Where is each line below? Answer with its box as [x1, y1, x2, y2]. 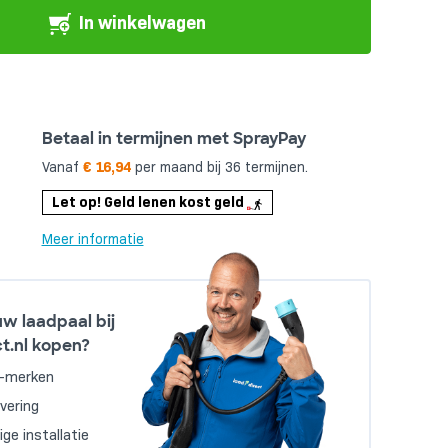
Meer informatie [41, 230, 144, 249]
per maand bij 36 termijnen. [130, 157, 308, 176]
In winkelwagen [79, 11, 207, 34]
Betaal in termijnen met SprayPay [41, 127, 306, 149]
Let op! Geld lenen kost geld [52, 192, 248, 211]
